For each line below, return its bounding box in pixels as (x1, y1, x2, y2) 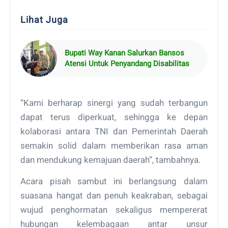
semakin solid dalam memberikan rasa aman (20, 140, 208, 151)
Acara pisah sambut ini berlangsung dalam (20, 176, 208, 186)
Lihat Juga (20, 14, 69, 25)
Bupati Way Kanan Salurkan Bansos (65, 48, 185, 58)
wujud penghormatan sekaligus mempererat (20, 204, 208, 215)
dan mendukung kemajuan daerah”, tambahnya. (20, 154, 201, 165)
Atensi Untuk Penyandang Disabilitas (65, 59, 190, 68)
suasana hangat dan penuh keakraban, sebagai (20, 190, 208, 201)
